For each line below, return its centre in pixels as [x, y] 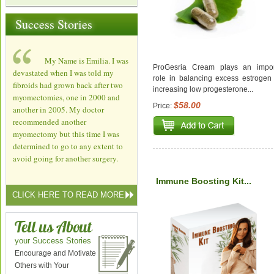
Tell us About [53, 227]
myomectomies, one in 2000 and [66, 97]
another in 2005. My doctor [58, 109]
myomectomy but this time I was [66, 134]
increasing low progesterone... [203, 90]
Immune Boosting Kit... [204, 181]
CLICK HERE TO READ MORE [68, 195]
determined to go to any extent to [68, 146]
